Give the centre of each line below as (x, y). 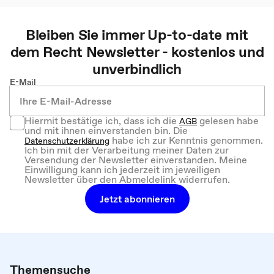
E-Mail (23, 82)
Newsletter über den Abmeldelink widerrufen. (127, 179)
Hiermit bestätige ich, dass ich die (102, 120)
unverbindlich (137, 68)
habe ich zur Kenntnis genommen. (186, 140)
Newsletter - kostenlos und (175, 51)
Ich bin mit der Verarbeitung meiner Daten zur (127, 150)
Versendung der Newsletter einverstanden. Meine (136, 159)
